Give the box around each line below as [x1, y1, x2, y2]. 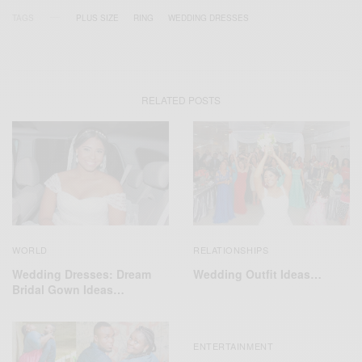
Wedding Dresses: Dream [12, 266, 151, 282]
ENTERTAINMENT [193, 339, 274, 352]
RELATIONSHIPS [193, 243, 269, 256]
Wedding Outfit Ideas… [193, 266, 322, 282]
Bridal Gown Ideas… [12, 281, 124, 297]
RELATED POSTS [141, 92, 221, 107]
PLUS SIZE [76, 11, 119, 23]
